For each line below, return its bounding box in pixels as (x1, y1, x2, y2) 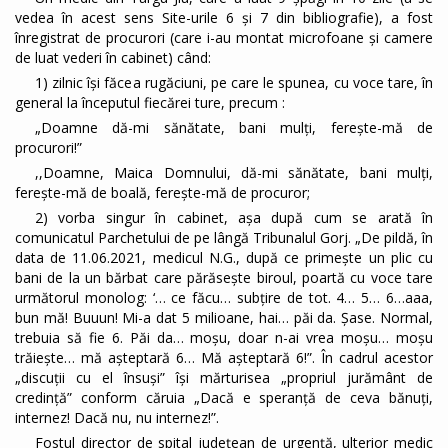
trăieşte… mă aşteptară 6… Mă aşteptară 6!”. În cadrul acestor (15, 348, 433, 368)
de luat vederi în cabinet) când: (15, 48, 211, 68)
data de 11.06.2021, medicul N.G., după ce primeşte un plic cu (15, 248, 433, 268)
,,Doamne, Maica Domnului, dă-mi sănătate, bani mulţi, (35, 163, 433, 183)
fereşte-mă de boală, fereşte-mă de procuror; (15, 183, 310, 203)
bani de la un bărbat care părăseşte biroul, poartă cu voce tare (15, 268, 433, 288)
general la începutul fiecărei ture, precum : (15, 93, 285, 113)
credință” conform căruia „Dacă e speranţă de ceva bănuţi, (15, 388, 433, 408)
